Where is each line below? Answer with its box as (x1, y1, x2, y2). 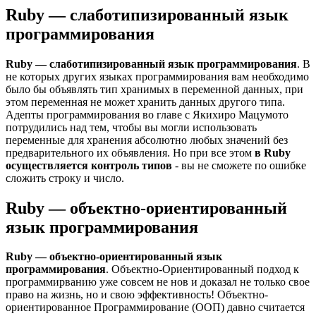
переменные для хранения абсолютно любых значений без (6, 133, 288, 146)
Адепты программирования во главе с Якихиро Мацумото (6, 108, 288, 121)
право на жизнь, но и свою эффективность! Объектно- (6, 288, 268, 301)
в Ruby (255, 146, 291, 159)
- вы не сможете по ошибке (172, 159, 306, 171)
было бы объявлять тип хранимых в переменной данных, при (6, 83, 303, 95)
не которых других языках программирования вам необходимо (6, 70, 309, 83)
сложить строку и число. (6, 171, 124, 184)
